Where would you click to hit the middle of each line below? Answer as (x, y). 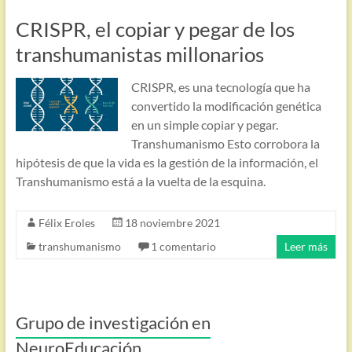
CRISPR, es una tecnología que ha (220, 87)
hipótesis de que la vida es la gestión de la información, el (167, 162)
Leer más (306, 246)
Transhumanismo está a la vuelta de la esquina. (140, 181)
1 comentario (183, 246)
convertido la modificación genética (226, 106)
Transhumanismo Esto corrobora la (225, 143)
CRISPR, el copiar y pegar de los (155, 29)
